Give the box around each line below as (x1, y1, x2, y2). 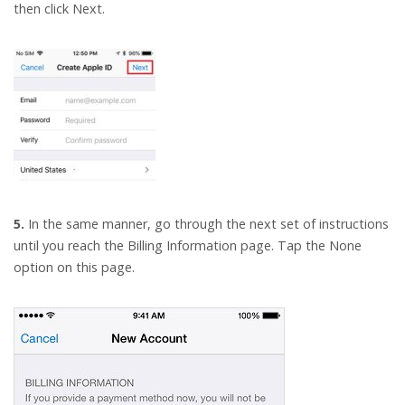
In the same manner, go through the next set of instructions (24, 215, 389, 233)
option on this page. (14, 259, 135, 277)
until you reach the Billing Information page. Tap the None (14, 237, 362, 255)
